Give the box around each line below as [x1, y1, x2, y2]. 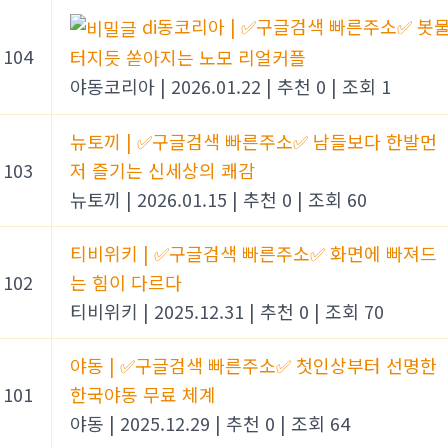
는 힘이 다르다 [70, 268, 182, 295]
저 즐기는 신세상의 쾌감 [70, 156, 255, 183]
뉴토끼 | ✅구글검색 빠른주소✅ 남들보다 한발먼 [70, 127, 437, 154]
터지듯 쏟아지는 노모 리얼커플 [70, 44, 306, 71]
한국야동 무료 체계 [70, 380, 216, 407]
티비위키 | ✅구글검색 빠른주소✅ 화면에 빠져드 [70, 239, 437, 266]
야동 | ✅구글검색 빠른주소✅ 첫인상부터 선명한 [70, 351, 437, 378]
